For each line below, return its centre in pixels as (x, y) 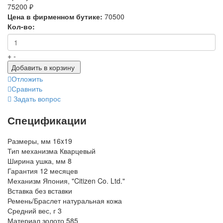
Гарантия (23, 171)
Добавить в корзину (43, 67)
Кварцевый (78, 151)
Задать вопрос (37, 99)
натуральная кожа (92, 201)
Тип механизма (33, 151)
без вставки (54, 191)
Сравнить (27, 89)
